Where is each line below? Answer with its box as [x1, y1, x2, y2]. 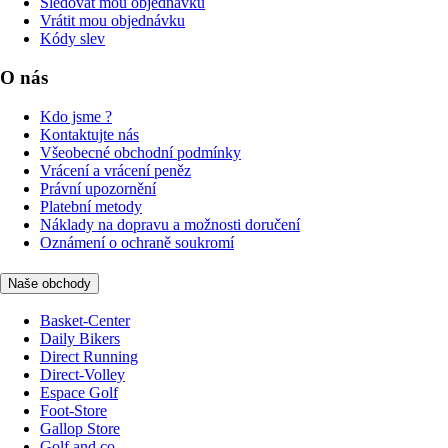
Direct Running [40, 348, 138, 366]
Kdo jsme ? [40, 107, 112, 125]
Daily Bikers [40, 330, 120, 348]
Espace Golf [40, 384, 118, 402]
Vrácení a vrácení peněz [40, 161, 191, 179]
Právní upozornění [40, 179, 156, 197]
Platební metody [40, 197, 142, 215]
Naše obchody [8, 275, 91, 291]
